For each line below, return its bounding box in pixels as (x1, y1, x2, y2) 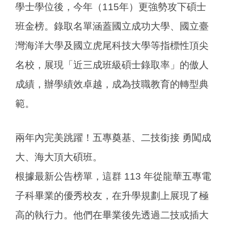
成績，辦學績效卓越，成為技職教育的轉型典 (15, 79, 209, 90)
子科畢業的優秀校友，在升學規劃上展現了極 (15, 190, 209, 202)
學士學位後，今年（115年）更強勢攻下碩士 (15, 2, 206, 13)
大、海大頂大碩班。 (15, 152, 102, 163)
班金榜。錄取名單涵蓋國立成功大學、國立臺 (15, 21, 209, 32)
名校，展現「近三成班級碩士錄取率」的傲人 (15, 60, 209, 71)
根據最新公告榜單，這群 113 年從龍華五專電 (15, 171, 211, 182)
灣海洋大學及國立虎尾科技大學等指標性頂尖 (15, 40, 209, 51)
